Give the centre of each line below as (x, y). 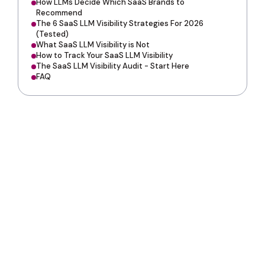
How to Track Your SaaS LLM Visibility (104, 56)
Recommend (59, 13)
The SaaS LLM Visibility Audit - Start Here (113, 66)
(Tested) (52, 34)
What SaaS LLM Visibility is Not (93, 45)
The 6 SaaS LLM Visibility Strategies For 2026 (120, 24)
